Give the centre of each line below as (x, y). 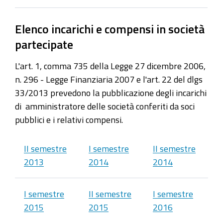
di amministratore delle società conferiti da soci (105, 106)
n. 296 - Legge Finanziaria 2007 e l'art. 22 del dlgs (109, 79)
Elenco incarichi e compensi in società (110, 29)
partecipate (44, 45)
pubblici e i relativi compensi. (69, 119)
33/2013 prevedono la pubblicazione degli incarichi (111, 92)
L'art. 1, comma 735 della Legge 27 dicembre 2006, (110, 65)
